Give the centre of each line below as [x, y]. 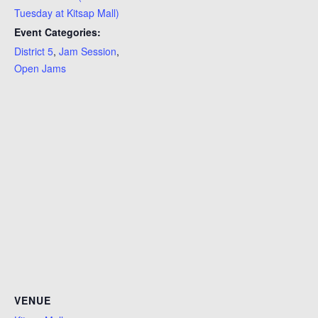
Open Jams [40, 68]
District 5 [34, 51]
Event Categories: [57, 32]
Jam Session [88, 51]
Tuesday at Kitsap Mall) [67, 13]
